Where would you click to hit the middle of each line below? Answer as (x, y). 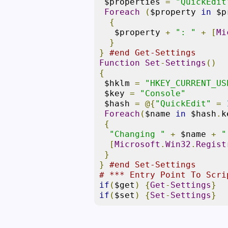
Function (120, 63)
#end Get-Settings (153, 53)
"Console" (163, 93)
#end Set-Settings (153, 165)
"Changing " (138, 134)
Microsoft (138, 144)
